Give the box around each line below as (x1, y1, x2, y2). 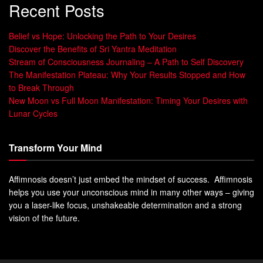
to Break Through (9, 81, 74, 93)
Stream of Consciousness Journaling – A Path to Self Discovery (9, 55, 244, 68)
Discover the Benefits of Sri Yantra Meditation (9, 42, 177, 55)
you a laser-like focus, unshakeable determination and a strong (9, 198, 242, 211)
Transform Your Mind (9, 140, 102, 154)
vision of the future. (9, 211, 80, 224)
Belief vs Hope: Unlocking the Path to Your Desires (9, 29, 196, 42)
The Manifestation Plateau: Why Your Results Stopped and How (9, 68, 245, 80)
